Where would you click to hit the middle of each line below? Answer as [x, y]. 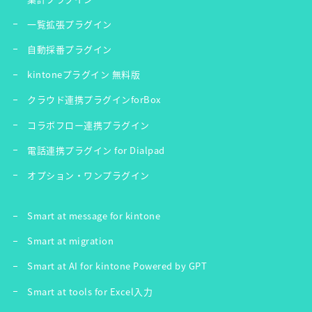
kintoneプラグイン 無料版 [84, 75]
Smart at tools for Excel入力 [90, 291]
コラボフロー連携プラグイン [88, 125]
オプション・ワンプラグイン [88, 175]
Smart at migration [70, 241]
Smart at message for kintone [94, 216]
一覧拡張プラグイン [70, 24]
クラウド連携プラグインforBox [94, 100]
